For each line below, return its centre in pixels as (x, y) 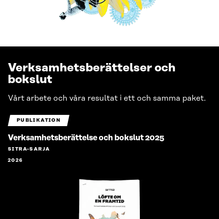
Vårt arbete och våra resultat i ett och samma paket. (107, 99)
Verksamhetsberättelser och (92, 68)
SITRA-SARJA (29, 149)
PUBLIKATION (39, 120)
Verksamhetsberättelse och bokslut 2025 (86, 138)
